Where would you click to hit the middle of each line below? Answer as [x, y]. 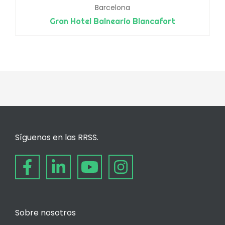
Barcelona [113, 7]
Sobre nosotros [45, 212]
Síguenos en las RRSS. [57, 137]
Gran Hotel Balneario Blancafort [113, 21]
